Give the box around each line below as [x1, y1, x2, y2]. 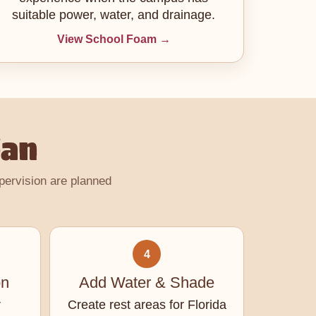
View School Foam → [56, 33, 171, 45]
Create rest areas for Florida [67, 298, 226, 312]
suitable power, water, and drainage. [12, 8, 216, 22]
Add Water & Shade [79, 274, 214, 291]
